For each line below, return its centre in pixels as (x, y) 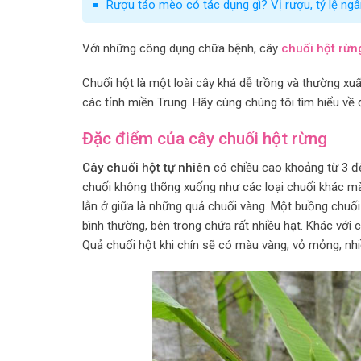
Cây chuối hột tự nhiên (148, 168)
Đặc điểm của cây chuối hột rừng (205, 138)
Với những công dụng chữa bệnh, (169, 48)
